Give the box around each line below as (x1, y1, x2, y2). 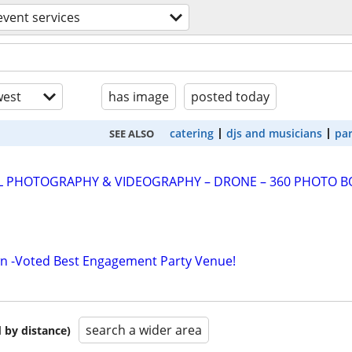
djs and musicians (226, 126, 322, 141)
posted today (191, 88, 269, 105)
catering (170, 126, 214, 141)
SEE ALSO (109, 126, 154, 141)
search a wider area (86, 321, 202, 339)
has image (108, 88, 169, 105)
